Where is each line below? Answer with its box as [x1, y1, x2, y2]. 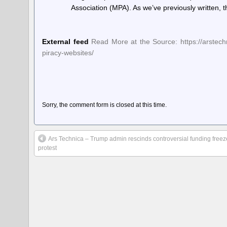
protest [38, 144, 57, 152]
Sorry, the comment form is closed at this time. [42, 101, 167, 108]
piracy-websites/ [42, 48, 94, 57]
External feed [42, 37, 89, 46]
